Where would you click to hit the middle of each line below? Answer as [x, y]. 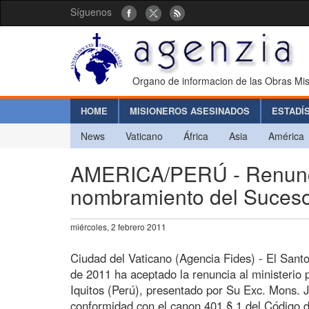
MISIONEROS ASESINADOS [190, 110]
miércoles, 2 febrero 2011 [118, 226]
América [286, 136]
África [196, 136]
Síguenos [91, 12]
